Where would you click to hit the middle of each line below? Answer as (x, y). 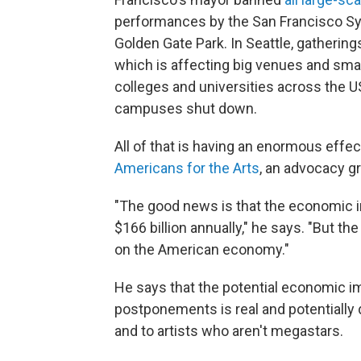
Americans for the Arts (187, 168)
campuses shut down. (186, 108)
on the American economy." (202, 249)
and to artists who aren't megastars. (229, 331)
